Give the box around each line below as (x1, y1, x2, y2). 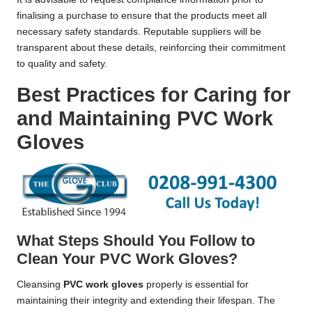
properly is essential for (143, 279, 249, 290)
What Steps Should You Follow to (17, 231, 255, 249)
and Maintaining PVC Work (17, 107, 273, 130)
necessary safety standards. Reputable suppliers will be (17, 26, 261, 37)
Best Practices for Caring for (17, 83, 290, 106)
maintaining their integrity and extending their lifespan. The (17, 295, 275, 306)
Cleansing (17, 279, 63, 290)
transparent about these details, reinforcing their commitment (17, 42, 286, 53)
